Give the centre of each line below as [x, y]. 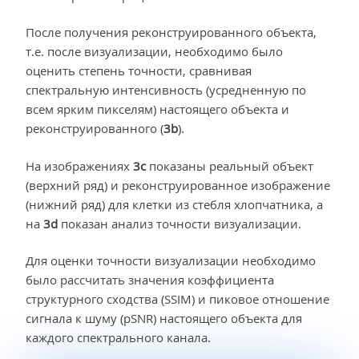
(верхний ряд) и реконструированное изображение [178, 185]
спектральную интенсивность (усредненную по [166, 90]
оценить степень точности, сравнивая [139, 71]
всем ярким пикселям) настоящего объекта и [157, 109]
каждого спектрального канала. [118, 338]
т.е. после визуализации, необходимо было [154, 52]
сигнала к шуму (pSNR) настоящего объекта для [164, 319]
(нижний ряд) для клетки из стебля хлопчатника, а [174, 204]
